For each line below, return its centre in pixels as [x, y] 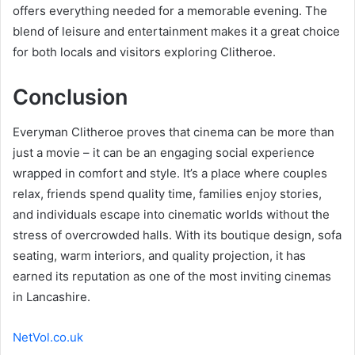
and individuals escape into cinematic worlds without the [171, 215]
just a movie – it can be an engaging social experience [164, 153]
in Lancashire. [52, 297]
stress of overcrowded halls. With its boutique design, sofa [177, 235]
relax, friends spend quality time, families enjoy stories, [167, 194]
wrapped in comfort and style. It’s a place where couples [170, 174]
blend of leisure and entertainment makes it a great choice [176, 31]
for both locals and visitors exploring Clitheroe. [144, 52]
